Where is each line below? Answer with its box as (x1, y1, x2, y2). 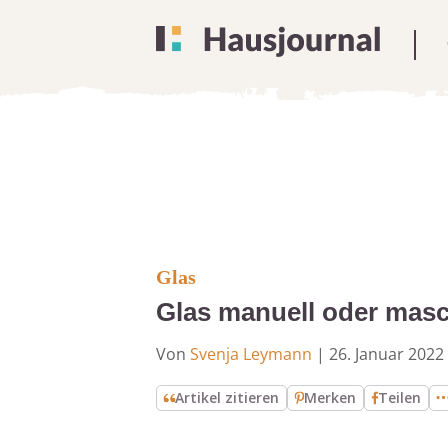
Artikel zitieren (175, 388, 280, 407)
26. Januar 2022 (329, 343, 444, 365)
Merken (304, 388, 357, 407)
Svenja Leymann (190, 343, 312, 365)
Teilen (378, 388, 422, 407)
